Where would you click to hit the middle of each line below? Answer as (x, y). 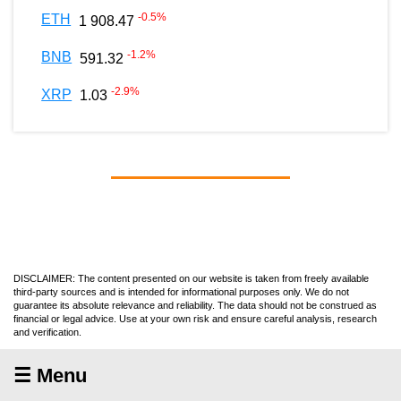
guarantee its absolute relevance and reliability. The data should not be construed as (195, 305)
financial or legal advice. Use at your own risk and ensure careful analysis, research (195, 318)
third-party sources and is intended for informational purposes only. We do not (181, 291)
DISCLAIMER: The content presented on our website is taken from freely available (191, 278)
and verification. (47, 332)
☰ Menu (50, 375)
